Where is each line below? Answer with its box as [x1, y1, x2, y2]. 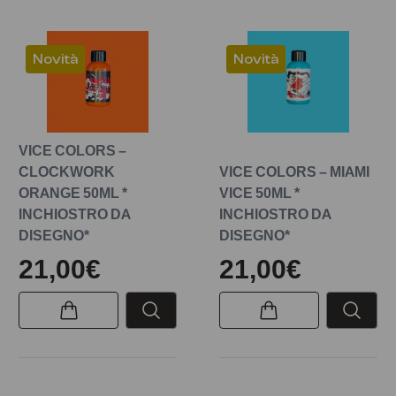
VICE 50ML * [218, 183, 300, 202]
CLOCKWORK [19, 162, 116, 180]
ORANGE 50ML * [19, 183, 128, 202]
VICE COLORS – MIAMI [218, 162, 369, 180]
